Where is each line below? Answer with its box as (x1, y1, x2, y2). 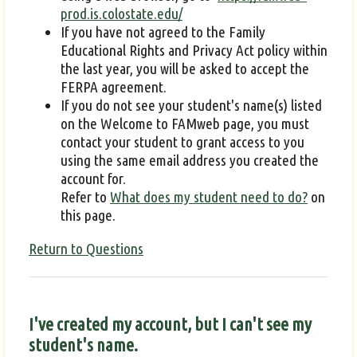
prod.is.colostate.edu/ (61, 4, 182, 22)
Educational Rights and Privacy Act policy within (61, 41, 328, 59)
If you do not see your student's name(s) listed (61, 96, 322, 114)
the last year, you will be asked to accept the (61, 59, 309, 77)
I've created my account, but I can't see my (29, 313, 312, 334)
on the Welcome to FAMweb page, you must (61, 114, 309, 132)
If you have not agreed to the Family (61, 22, 265, 41)
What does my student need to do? (110, 187, 308, 206)
